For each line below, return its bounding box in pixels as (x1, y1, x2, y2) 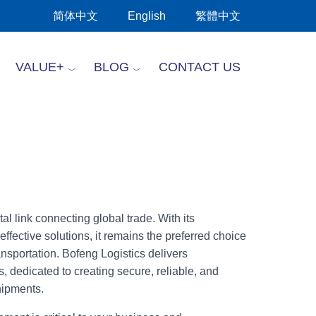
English (128, 10, 166, 22)
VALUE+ (16, 60, 64, 74)
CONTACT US (159, 60, 241, 74)
